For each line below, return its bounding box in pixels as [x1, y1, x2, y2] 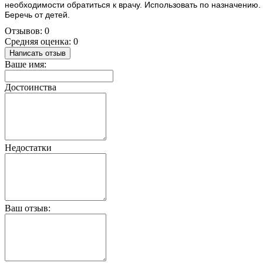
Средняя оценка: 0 [5, 36, 78, 46]
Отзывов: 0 [5, 25, 49, 36]
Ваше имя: [5, 59, 46, 69]
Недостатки [5, 142, 52, 153]
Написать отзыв [9, 48, 66, 58]
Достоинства [5, 82, 56, 92]
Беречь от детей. [5, 9, 70, 19]
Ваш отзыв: [5, 203, 50, 213]
